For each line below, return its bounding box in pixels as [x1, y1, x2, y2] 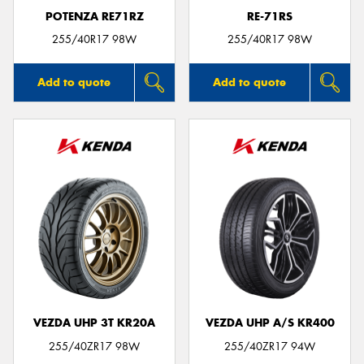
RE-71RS [247, 9, 292, 24]
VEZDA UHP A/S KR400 [205, 316, 335, 331]
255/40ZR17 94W [224, 339, 315, 353]
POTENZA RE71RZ [45, 9, 144, 24]
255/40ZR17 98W [49, 339, 140, 353]
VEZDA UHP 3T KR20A [33, 316, 155, 331]
